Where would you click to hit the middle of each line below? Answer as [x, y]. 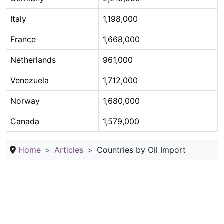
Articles [69, 150]
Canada [25, 121]
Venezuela [30, 80]
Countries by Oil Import [141, 150]
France [23, 39]
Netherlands [33, 60]
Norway [25, 101]
